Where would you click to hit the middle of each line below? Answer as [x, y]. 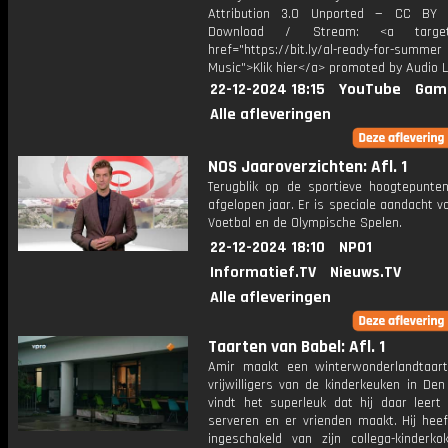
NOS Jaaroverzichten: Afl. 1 [307, 167]
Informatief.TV [263, 272]
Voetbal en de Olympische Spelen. [305, 223]
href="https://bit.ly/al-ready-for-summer [325, 50]
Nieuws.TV [365, 272]
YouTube [370, 89]
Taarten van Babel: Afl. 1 [296, 347]
